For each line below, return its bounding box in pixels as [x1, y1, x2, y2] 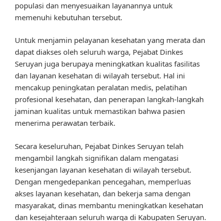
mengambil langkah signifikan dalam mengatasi [15, 152, 179, 163]
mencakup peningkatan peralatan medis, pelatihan [15, 82, 187, 93]
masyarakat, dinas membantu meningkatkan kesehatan [15, 200, 203, 210]
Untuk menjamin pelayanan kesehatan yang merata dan [15, 35, 205, 45]
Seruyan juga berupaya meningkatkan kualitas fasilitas [15, 59, 200, 69]
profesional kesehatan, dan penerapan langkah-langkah [15, 94, 204, 105]
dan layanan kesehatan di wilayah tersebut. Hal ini [15, 71, 185, 81]
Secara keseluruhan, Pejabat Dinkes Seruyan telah [15, 141, 184, 151]
